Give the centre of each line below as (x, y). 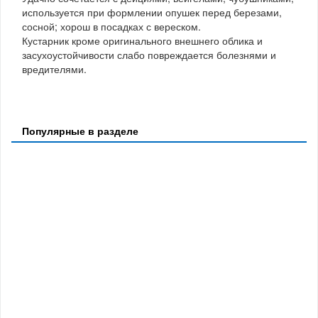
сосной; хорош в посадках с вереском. (111, 26)
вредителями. (54, 68)
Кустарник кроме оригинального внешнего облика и (142, 40)
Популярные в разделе (80, 130)
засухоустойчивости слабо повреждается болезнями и (149, 54)
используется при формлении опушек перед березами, (152, 12)
